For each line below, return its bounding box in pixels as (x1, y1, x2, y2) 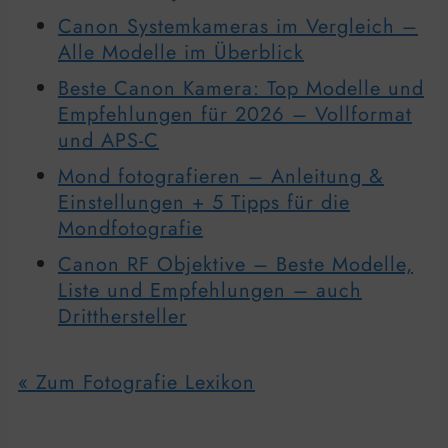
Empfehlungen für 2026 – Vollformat (58, 99, 412, 129)
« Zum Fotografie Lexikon (18, 367, 255, 397)
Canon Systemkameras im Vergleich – (58, 11, 418, 41)
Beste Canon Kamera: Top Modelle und (58, 73, 424, 103)
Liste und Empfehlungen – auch (58, 275, 362, 305)
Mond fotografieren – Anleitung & (58, 161, 384, 191)
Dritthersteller (58, 301, 187, 331)
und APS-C (58, 125, 159, 155)
